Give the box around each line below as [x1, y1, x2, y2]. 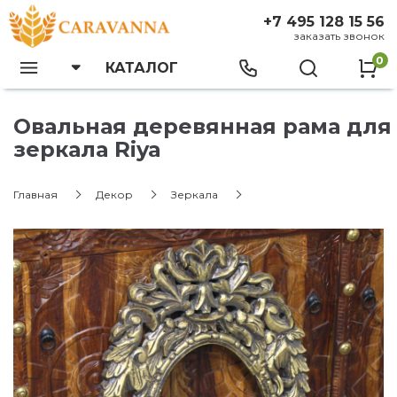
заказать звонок [293, 29, 385, 43]
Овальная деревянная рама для [13, 113, 392, 139]
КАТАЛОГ [105, 58, 179, 76]
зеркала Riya [13, 136, 161, 162]
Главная [13, 188, 58, 201]
